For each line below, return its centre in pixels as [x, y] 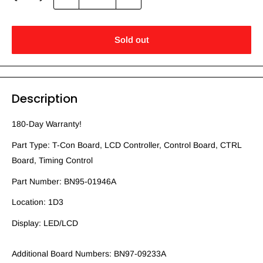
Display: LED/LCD [45, 223]
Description [45, 99]
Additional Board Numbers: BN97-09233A [89, 254]
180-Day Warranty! [47, 124]
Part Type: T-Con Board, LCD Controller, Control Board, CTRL [127, 145]
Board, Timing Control [52, 160]
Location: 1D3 [38, 202]
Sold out [131, 40]
